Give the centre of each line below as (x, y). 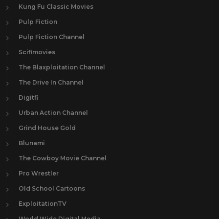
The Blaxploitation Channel (62, 67)
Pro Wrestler (39, 173)
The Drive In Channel (51, 82)
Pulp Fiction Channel (52, 37)
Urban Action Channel (53, 113)
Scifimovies (37, 52)
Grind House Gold (47, 128)
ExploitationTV (43, 204)
